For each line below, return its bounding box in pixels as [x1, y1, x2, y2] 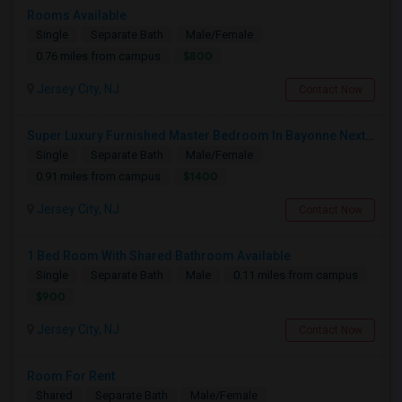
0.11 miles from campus [233, 268, 358, 282]
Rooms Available [27, 8, 127, 22]
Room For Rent [27, 369, 115, 383]
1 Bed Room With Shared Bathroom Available [27, 249, 291, 263]
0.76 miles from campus [36, 49, 161, 63]
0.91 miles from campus [36, 170, 161, 183]
